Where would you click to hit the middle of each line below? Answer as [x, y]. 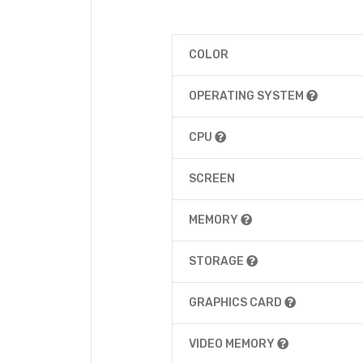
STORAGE [218, 261]
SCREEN [212, 179]
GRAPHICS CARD [237, 303]
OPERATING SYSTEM [248, 96]
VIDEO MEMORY [233, 344]
